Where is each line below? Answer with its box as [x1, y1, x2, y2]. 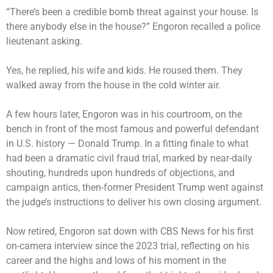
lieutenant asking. [6, 35, 85, 47]
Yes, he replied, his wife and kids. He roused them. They [6, 64, 243, 76]
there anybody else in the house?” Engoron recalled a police [6, 20, 260, 32]
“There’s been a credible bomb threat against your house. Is [6, 5, 258, 18]
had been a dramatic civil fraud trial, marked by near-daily [6, 152, 252, 164]
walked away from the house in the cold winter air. [6, 79, 225, 91]
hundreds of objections [115, 166, 214, 179]
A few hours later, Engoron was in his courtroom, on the [6, 108, 242, 120]
